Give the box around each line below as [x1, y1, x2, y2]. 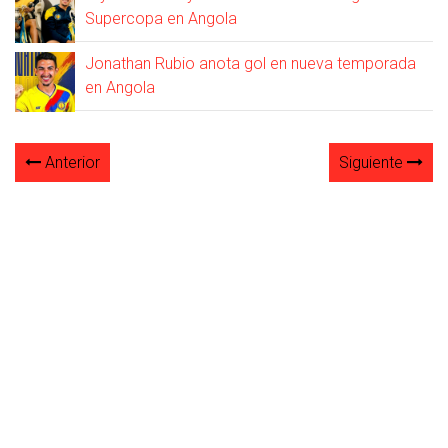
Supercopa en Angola [85, 9, 237, 29]
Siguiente [339, 153, 407, 173]
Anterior [41, 153, 100, 173]
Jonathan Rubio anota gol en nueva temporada [85, 54, 416, 74]
